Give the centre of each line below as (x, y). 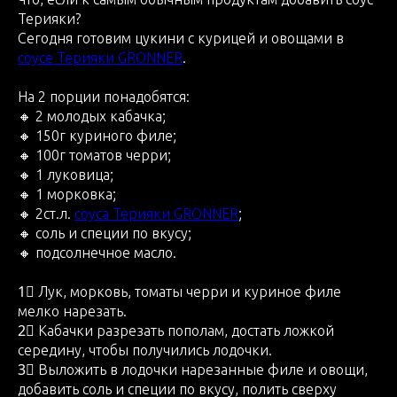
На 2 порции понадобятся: (104, 96)
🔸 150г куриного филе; (97, 135)
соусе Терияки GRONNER (100, 57)
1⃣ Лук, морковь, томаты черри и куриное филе (179, 291)
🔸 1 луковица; (66, 174)
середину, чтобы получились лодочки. (145, 350)
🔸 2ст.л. (46, 213)
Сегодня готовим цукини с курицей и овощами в (181, 38)
